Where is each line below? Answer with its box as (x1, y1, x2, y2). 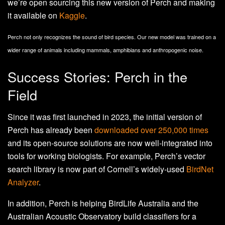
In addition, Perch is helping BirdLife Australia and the (8, 197, 198, 209)
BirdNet (186, 163, 213, 175)
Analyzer (8, 176, 39, 188)
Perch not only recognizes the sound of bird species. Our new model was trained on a (8, 32, 216, 41)
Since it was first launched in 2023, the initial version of (8, 111, 202, 123)
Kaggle (59, 9, 85, 21)
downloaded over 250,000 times (94, 124, 208, 136)
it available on (8, 9, 59, 21)
